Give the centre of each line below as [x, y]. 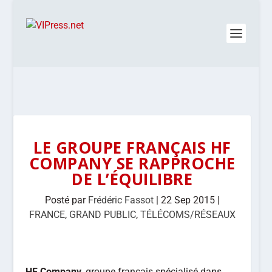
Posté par [66, 200]
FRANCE [47, 215]
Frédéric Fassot [121, 200]
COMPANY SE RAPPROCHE [132, 163]
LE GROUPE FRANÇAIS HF [132, 148]
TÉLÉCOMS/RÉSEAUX [188, 215]
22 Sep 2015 [188, 200]
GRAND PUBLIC [102, 215]
